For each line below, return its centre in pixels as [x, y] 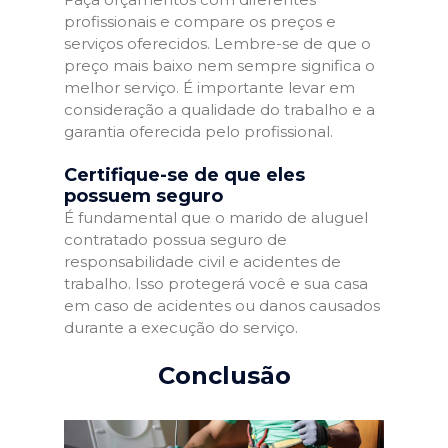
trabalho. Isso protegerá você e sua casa [216, 283]
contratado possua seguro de [175, 239]
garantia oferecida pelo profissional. [198, 131]
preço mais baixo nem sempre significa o [219, 65]
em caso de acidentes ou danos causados [222, 305]
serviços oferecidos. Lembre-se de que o [217, 43]
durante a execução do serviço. [181, 327]
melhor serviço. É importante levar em [209, 87]
